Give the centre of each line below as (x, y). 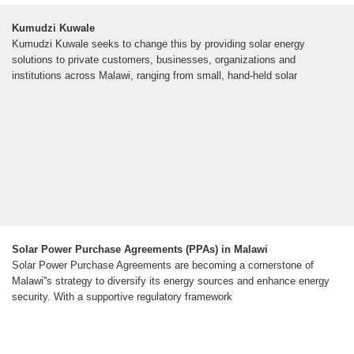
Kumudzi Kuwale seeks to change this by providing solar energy (158, 44)
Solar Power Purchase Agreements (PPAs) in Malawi (140, 250)
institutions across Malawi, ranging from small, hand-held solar (154, 76)
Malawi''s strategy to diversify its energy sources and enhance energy (171, 281)
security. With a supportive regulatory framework (122, 297)
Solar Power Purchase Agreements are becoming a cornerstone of (163, 265)
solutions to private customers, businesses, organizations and (154, 60)
